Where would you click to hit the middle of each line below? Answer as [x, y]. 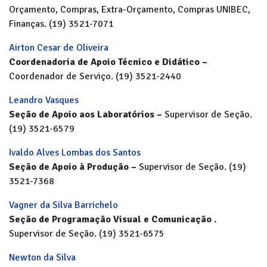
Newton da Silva [42, 257]
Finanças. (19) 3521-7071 [61, 24]
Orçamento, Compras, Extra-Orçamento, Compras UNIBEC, [130, 10]
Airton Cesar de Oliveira [59, 48]
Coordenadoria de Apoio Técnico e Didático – [108, 62]
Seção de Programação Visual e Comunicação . [113, 219]
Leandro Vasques [44, 100]
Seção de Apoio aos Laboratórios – [87, 114]
